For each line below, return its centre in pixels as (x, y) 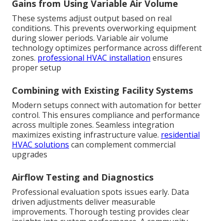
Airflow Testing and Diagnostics (83, 177)
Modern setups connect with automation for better (107, 105)
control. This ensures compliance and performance (106, 115)
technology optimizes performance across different (107, 48)
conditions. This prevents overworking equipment (104, 28)
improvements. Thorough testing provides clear (101, 211)
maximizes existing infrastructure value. (86, 134)
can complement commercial (122, 144)
